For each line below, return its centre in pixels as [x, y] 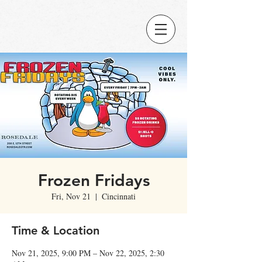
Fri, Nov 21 [71, 196]
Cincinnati [119, 196]
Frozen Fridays [94, 180]
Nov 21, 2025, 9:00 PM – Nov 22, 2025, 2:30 [88, 253]
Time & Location [56, 230]
